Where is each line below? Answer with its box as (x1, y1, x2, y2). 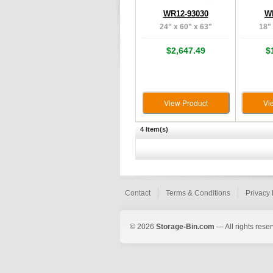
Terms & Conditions (166, 189, 230, 197)
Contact (125, 189, 151, 197)
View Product (163, 97, 208, 108)
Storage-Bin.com (156, 222, 214, 231)
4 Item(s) (140, 126, 168, 133)
